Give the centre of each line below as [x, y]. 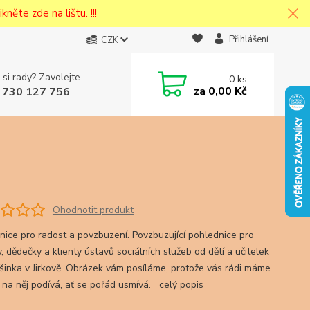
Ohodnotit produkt [93, 210]
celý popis [181, 285]
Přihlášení [248, 39]
